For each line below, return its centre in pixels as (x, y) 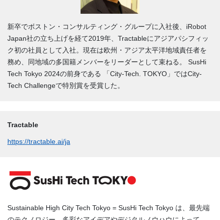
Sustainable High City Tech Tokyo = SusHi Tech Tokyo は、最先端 (109, 208)
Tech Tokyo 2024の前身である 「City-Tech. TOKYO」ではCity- (105, 73)
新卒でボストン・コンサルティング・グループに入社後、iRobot (107, 26)
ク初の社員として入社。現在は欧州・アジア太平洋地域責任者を (107, 50)
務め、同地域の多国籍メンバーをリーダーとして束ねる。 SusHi (107, 62)
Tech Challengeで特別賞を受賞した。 (66, 85)
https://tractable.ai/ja (39, 141)
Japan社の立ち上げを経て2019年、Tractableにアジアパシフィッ (108, 38)
